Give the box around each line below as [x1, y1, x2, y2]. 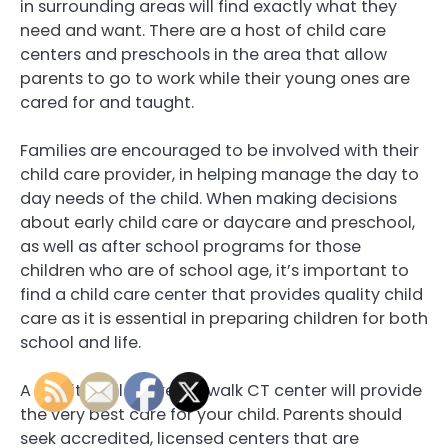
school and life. [20, 330, 141, 354]
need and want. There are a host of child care [20, 18, 386, 42]
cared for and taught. [20, 90, 194, 114]
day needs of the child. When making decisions [20, 186, 397, 210]
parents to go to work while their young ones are [20, 66, 410, 90]
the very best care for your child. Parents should [20, 403, 402, 427]
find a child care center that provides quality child [20, 282, 423, 306]
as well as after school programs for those [20, 234, 361, 258]
